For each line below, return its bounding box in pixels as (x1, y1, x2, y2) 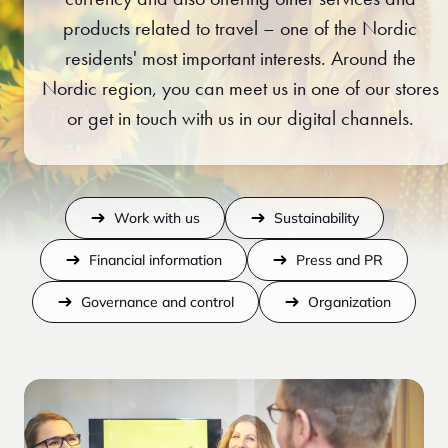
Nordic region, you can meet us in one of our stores (41, 75, 439, 102)
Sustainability (273, 209, 359, 228)
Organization (308, 293, 391, 312)
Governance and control (81, 293, 234, 312)
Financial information (89, 251, 222, 270)
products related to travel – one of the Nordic (63, 15, 417, 42)
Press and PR (296, 251, 383, 270)
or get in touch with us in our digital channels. (66, 105, 414, 132)
